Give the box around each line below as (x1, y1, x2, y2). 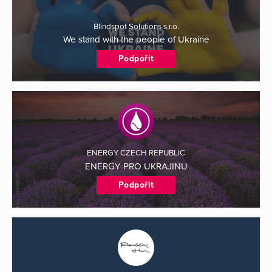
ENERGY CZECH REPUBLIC (87, 148, 185, 158)
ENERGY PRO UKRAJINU (84, 160, 188, 172)
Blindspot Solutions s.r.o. (93, 21, 179, 32)
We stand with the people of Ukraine (63, 34, 209, 46)
